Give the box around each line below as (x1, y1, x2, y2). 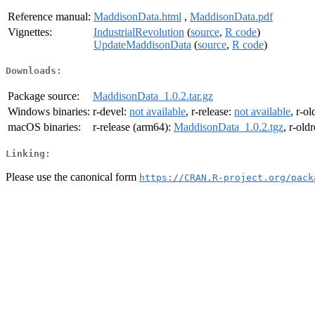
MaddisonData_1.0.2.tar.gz (93, 90, 213, 103)
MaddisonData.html (94, 10, 181, 22)
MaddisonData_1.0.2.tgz (174, 121, 283, 134)
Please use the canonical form (6, 170, 139, 183)
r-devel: (93, 105, 129, 118)
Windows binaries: (8, 105, 90, 118)
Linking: (6, 148, 51, 159)
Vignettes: (8, 25, 52, 38)
